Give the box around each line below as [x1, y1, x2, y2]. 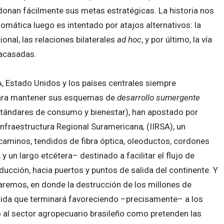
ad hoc [117, 34, 141, 45]
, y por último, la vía [141, 34, 212, 45]
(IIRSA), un [146, 121, 185, 131]
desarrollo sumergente [117, 92, 200, 102]
